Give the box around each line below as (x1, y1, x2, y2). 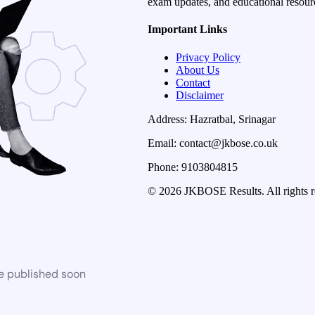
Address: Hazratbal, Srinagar (148, 112, 276, 125)
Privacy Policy (176, 51, 240, 63)
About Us (176, 63, 219, 76)
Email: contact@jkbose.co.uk (148, 136, 278, 149)
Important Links (148, 23, 227, 36)
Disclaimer (176, 89, 224, 101)
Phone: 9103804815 (148, 160, 238, 173)
